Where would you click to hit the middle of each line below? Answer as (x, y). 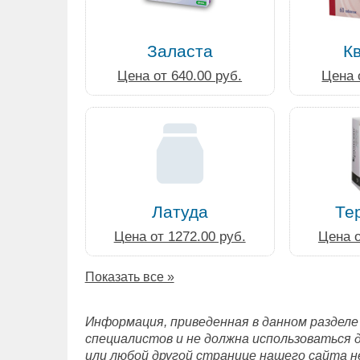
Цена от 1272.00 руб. (180, 237)
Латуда (180, 211)
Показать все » (129, 276)
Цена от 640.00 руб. (180, 76)
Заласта (180, 51)
